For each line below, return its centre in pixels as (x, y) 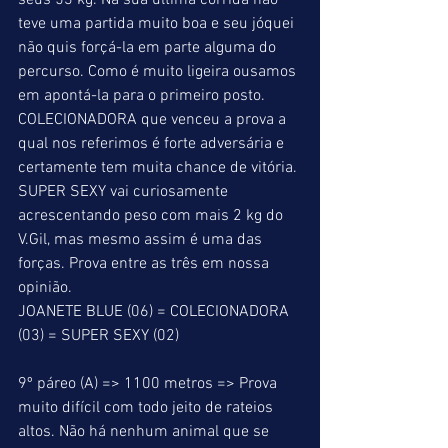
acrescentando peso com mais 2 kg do (152, 216)
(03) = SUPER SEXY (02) (98, 336)
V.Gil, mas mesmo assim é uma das (142, 240)
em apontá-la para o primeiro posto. (143, 96)
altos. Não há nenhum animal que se (145, 432)
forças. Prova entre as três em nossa (145, 264)
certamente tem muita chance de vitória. (159, 168)
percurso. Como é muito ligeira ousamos (159, 72)
